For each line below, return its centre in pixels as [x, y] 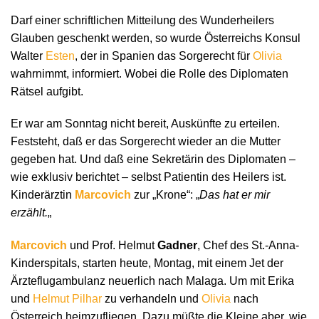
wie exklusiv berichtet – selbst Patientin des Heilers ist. [148, 177]
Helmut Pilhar [67, 299]
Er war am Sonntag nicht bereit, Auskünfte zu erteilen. [145, 124]
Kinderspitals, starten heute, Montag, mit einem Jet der [147, 263]
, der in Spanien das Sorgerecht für [164, 56]
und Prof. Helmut [112, 246]
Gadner [177, 246]
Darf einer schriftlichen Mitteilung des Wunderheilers [142, 20]
